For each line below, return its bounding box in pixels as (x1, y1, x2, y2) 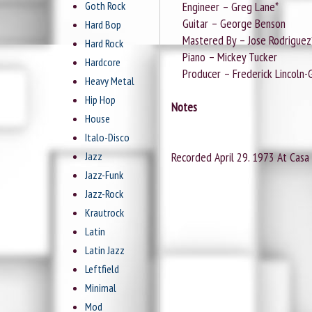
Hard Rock (85, 36, 123, 51)
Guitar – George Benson (171, 15, 286, 32)
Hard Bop (85, 17, 121, 32)
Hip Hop (85, 93, 116, 107)
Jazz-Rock (85, 187, 123, 201)
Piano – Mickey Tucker (171, 49, 277, 65)
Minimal (85, 281, 116, 295)
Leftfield (85, 262, 119, 276)
